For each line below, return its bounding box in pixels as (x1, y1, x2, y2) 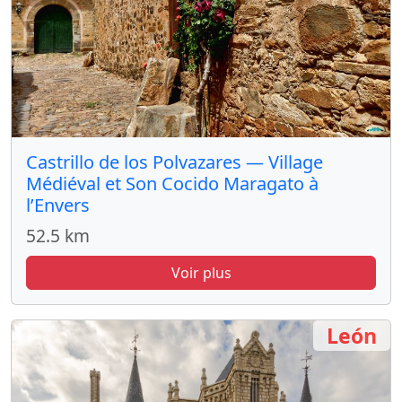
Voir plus (170, 262, 232, 283)
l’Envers (26, 192, 90, 217)
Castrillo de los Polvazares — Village (26, 149, 323, 174)
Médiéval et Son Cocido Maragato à (26, 170, 319, 196)
